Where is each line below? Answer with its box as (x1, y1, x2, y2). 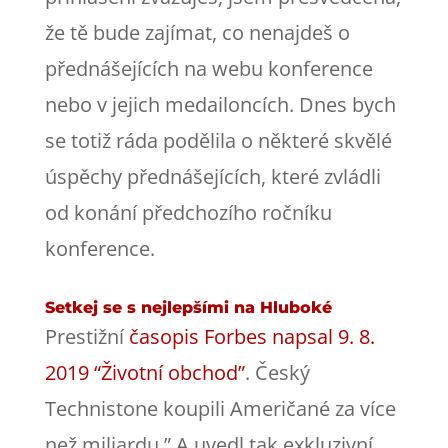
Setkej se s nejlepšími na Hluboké (44, 297, 332, 317)
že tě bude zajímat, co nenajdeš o (44, 18, 350, 46)
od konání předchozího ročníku (44, 198, 332, 226)
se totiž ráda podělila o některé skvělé (44, 126, 392, 154)
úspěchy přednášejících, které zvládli (44, 162, 381, 190)
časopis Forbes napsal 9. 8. (128, 322, 375, 350)
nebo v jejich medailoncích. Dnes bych (44, 90, 396, 118)
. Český (244, 358, 310, 386)
